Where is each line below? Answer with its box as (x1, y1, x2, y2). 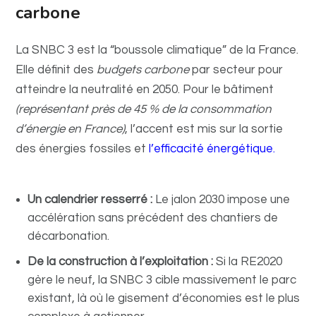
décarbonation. (28, 230, 110, 243)
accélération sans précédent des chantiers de (28, 212, 279, 224)
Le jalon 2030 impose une (152, 193, 291, 206)
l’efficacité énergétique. (149, 142, 276, 155)
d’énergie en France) (16, 123, 126, 135)
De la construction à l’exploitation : (28, 255, 214, 268)
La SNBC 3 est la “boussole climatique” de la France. (16, 44, 299, 56)
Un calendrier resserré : (28, 193, 153, 206)
